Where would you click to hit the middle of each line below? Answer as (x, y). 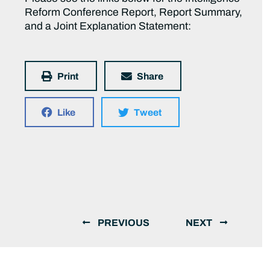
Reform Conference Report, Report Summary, (134, 13)
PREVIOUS (123, 223)
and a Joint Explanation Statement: (108, 27)
